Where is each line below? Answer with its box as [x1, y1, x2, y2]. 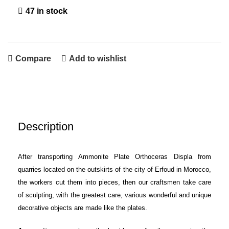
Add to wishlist [68, 54, 126, 63]
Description [18, 120, 74, 133]
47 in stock [26, 6, 67, 15]
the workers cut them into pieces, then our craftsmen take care [18, 178, 211, 186]
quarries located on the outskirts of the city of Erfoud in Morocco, [18, 165, 211, 173]
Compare [15, 54, 51, 63]
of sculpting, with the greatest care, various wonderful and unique [18, 191, 211, 199]
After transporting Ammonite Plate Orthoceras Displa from [18, 152, 211, 161]
